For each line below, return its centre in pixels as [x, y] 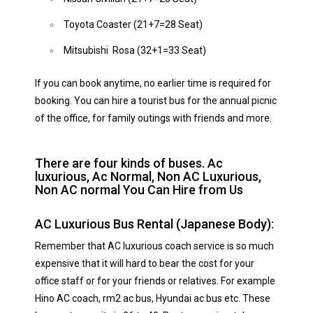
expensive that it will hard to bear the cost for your [145, 263]
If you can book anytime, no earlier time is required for [153, 83]
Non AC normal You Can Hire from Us [139, 190]
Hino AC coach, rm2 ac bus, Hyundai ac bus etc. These [153, 298]
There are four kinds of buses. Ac [129, 163]
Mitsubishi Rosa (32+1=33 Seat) [135, 50]
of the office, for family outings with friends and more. [153, 118]
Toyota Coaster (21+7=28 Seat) [133, 24]
